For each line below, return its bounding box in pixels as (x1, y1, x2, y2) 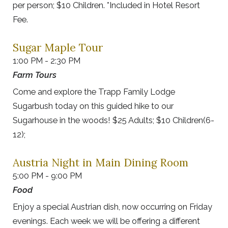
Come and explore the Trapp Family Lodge (13, 87, 175, 97)
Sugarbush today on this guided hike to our (13, 101, 174, 111)
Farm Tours (13, 70, 56, 80)
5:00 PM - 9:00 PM (13, 170, 82, 181)
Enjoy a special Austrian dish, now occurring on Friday (13, 202, 212, 212)
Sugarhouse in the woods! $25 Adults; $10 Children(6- (13, 115, 214, 126)
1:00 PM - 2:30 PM (13, 55, 80, 66)
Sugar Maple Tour (13, 41, 103, 55)
